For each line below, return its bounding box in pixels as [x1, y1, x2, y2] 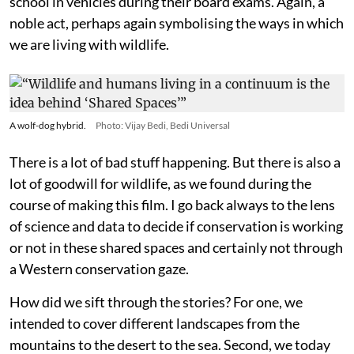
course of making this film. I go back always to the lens [9, 196, 335, 214]
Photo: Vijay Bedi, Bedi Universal [96, 119, 230, 132]
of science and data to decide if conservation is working [9, 217, 343, 235]
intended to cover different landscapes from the [9, 314, 299, 333]
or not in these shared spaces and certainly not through [9, 239, 343, 257]
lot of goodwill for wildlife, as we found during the [9, 175, 311, 193]
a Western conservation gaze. [9, 260, 189, 278]
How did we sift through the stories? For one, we [9, 293, 303, 311]
